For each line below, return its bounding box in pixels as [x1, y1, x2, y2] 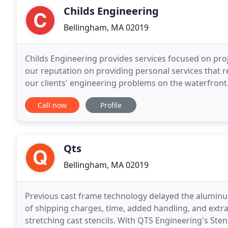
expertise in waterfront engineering [25, 90, 163, 101]
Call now [38, 100, 67, 110]
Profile [100, 100, 122, 110]
